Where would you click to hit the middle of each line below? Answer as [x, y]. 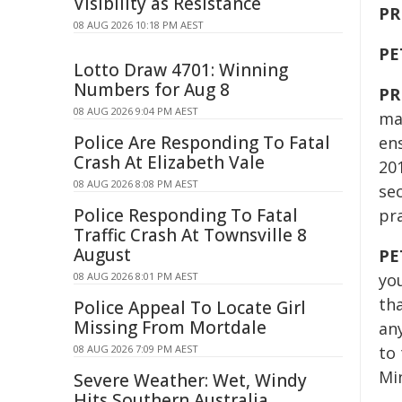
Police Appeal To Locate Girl [190, 308]
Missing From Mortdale [170, 328]
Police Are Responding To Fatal [202, 143]
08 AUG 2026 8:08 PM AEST [136, 184]
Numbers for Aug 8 [152, 90]
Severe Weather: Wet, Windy [190, 380]
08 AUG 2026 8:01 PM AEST [136, 276]
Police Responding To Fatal [186, 215]
